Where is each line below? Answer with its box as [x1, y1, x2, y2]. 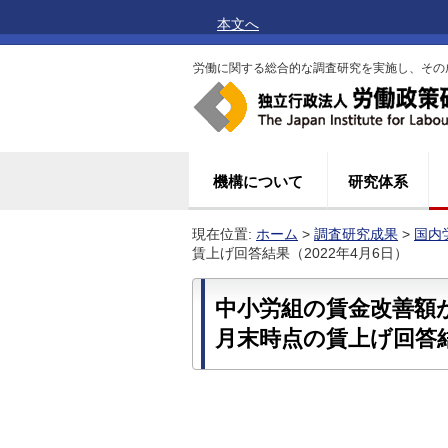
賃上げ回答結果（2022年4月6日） [192, 245, 408, 261]
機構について [213, 173, 303, 190]
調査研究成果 [314, 226, 398, 242]
